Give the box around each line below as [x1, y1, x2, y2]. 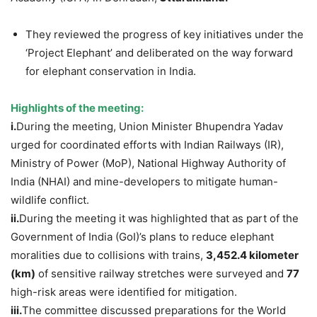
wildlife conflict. [11, 193, 89, 207]
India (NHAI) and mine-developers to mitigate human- [11, 175, 278, 189]
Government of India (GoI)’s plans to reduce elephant [11, 230, 274, 244]
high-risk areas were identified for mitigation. [11, 285, 237, 299]
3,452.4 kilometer [206, 248, 299, 263]
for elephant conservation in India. [25, 64, 196, 79]
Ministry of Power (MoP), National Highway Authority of [11, 156, 286, 171]
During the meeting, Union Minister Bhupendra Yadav [16, 120, 283, 134]
